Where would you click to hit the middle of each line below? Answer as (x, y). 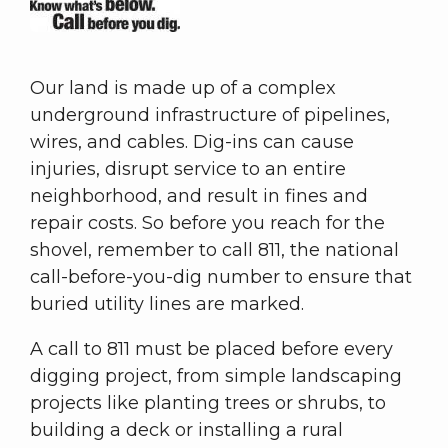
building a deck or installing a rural (186, 430)
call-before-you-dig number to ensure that (221, 277)
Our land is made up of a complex (183, 88)
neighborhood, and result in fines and (199, 196)
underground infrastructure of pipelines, (210, 115)
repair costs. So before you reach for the (207, 223)
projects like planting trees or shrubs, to (208, 403)
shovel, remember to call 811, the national (214, 250)
